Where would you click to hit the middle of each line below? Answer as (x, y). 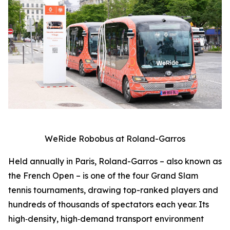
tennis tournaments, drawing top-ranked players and (113, 190)
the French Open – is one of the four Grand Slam (103, 176)
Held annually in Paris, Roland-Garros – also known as (115, 161)
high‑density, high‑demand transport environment (106, 219)
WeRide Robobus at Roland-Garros (115, 139)
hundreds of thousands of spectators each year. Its (109, 205)
